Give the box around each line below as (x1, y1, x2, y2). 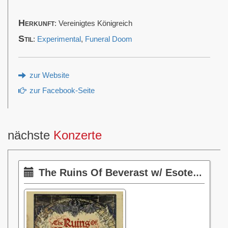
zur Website (27, 71, 69, 80)
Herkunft (18, 18, 54, 28)
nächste (8, 128, 53, 142)
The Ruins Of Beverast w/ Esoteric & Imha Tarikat (39, 167, 193, 179)
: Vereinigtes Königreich (54, 19, 132, 28)
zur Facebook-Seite (27, 87, 95, 95)
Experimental (37, 35, 81, 44)
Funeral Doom (85, 35, 132, 44)
